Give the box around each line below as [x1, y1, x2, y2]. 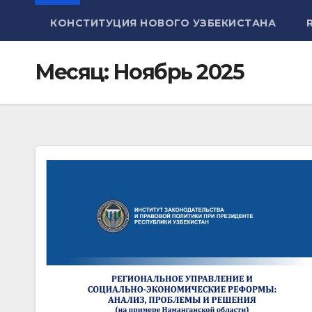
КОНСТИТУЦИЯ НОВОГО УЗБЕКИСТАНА [50, 17, 276, 29]
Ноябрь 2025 [112, 59, 244, 85]
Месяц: [35, 59, 113, 85]
